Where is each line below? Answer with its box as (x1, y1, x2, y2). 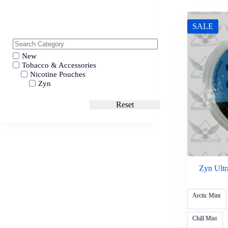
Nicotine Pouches (30, 70, 85, 79)
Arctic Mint (192, 192, 220, 199)
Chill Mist (192, 215, 217, 222)
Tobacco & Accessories (22, 61, 96, 70)
